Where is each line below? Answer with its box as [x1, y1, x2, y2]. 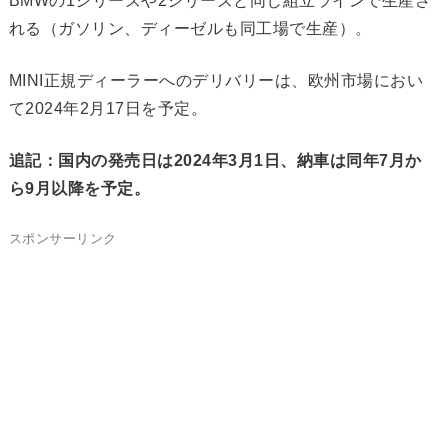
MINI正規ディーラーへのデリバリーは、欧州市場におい [8, 72, 424, 90]
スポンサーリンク [8, 231, 117, 247]
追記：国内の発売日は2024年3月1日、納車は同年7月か [8, 152, 422, 170]
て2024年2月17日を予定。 [8, 100, 208, 118]
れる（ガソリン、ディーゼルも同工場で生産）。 [8, 20, 372, 38]
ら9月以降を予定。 [8, 180, 151, 198]
